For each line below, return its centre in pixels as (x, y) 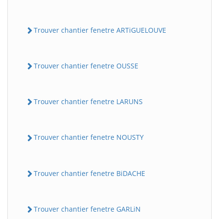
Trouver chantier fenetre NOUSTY (89, 137)
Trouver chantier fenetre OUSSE (86, 66)
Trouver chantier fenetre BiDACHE (89, 173)
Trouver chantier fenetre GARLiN (87, 209)
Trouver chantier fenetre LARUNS (88, 102)
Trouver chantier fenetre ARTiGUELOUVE (100, 30)
